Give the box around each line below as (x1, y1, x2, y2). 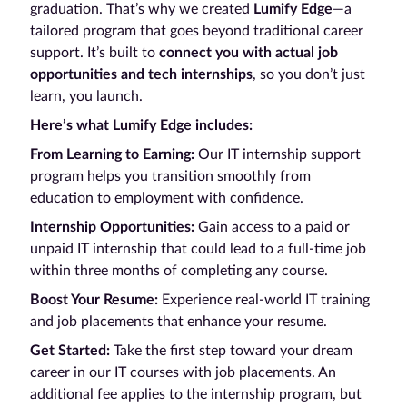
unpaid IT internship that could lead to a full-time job (30, 242, 366, 256)
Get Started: (30, 343, 114, 358)
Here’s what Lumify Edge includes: (30, 118, 253, 133)
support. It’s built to (30, 45, 159, 60)
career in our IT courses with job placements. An (30, 365, 336, 380)
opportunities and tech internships (30, 67, 253, 82)
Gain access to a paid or (198, 220, 350, 234)
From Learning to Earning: (30, 147, 198, 162)
